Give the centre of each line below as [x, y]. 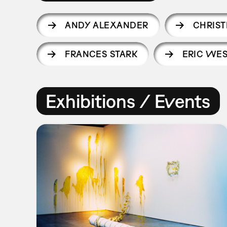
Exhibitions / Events [128, 101]
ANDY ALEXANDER [107, 25]
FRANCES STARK [101, 54]
